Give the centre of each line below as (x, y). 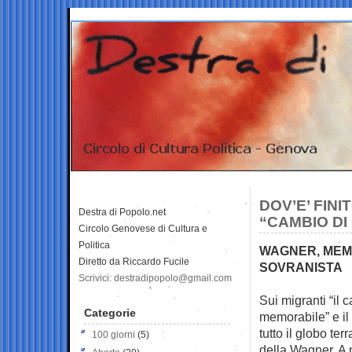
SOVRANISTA (301, 267)
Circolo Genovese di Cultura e (143, 228)
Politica (94, 245)
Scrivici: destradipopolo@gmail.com (155, 278)
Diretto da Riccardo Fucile (134, 261)
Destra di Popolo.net (122, 212)
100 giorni (114, 334)
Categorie (110, 312)
